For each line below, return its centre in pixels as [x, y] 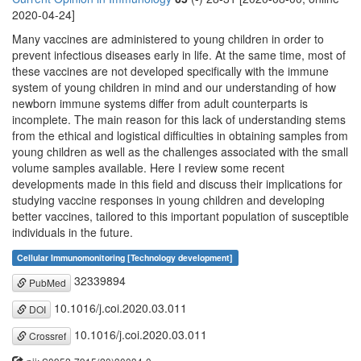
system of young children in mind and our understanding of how [174, 87]
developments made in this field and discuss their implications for [177, 184]
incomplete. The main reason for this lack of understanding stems [179, 120]
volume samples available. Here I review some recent [148, 168]
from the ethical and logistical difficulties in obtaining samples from [180, 136]
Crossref [46, 336]
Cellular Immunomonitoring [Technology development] [125, 258]
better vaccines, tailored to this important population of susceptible [180, 216]
